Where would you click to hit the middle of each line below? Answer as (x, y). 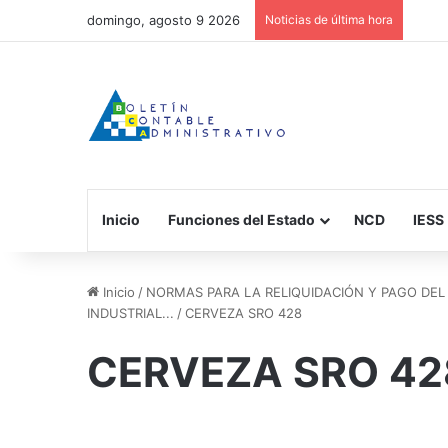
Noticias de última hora (329, 19)
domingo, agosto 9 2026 (163, 20)
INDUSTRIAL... (130, 312)
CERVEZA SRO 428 (243, 312)
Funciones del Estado (241, 219)
